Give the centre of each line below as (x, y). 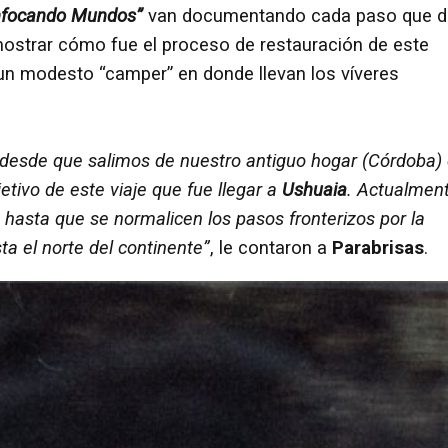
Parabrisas (378, 247)
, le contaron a (271, 247)
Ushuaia (314, 189)
